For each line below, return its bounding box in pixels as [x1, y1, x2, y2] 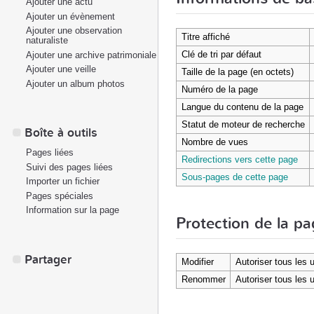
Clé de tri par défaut [181, 48, 261, 60]
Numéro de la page [181, 83, 258, 95]
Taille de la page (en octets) [181, 66, 294, 77]
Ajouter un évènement [26, 11, 115, 22]
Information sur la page [26, 205, 119, 215]
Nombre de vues [181, 136, 248, 147]
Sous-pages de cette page [181, 171, 288, 182]
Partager [25, 251, 71, 268]
